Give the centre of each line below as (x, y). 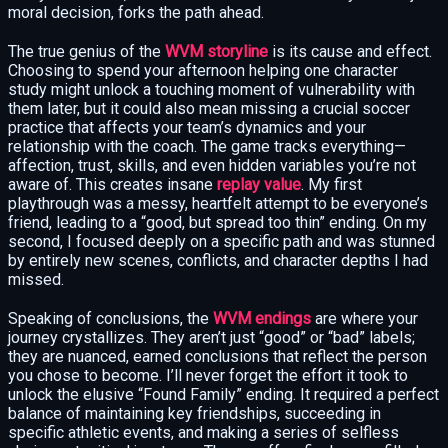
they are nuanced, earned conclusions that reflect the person (217, 356)
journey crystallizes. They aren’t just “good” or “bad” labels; (211, 337)
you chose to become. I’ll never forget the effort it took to (208, 375)
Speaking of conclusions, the (110, 318)
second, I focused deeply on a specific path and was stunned (221, 241)
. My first (331, 184)
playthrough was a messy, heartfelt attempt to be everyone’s (218, 203)
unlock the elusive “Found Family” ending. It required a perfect (223, 394)
